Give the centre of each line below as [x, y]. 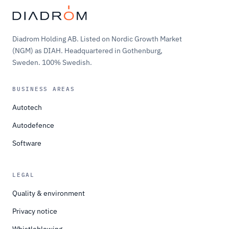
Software [27, 143]
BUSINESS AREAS [44, 89]
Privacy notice [35, 211]
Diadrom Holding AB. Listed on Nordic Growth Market [97, 39]
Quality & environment [49, 193]
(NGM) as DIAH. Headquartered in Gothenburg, [87, 50]
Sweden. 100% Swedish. [52, 62]
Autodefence [33, 125]
